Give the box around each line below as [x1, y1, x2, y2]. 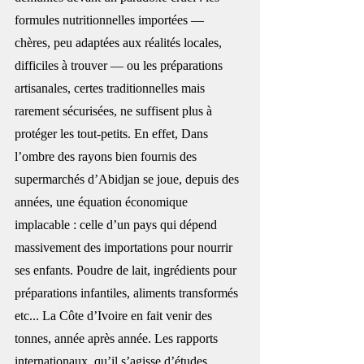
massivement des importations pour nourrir [15, 240, 236, 254]
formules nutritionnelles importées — [15, 12, 207, 27]
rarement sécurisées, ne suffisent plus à [15, 103, 215, 118]
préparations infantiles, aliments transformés [15, 285, 241, 300]
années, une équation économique [15, 194, 191, 209]
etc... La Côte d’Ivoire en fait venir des [15, 308, 215, 323]
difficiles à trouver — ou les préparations [15, 58, 226, 72]
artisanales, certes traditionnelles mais [15, 80, 208, 95]
